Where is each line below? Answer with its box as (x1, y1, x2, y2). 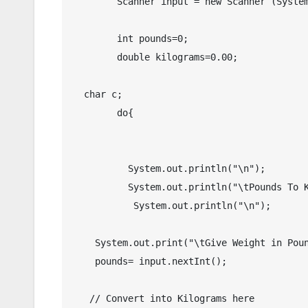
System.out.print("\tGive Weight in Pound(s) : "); (73, 236, 95, 248)
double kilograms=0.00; (73, 51, 117, 63)
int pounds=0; (73, 32, 117, 44)
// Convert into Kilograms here (73, 292, 89, 304)
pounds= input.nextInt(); (73, 255, 95, 267)
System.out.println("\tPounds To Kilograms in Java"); (73, 181, 117, 192)
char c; (73, 88, 84, 100)
